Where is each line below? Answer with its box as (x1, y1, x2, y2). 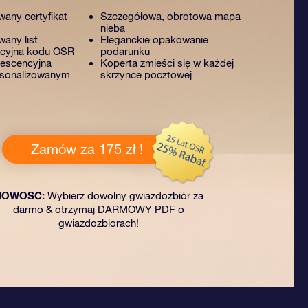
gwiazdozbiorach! (58, 217, 139, 229)
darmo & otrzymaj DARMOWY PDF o (13, 203, 184, 215)
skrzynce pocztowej (100, 69, 192, 80)
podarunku (100, 45, 150, 57)
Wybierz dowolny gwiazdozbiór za (45, 190, 203, 201)
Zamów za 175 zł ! (30, 141, 143, 157)
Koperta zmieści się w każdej (100, 57, 234, 69)
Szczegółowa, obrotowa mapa (100, 10, 241, 22)
